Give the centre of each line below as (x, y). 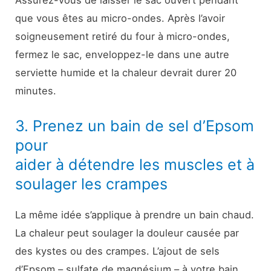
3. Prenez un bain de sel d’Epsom (135, 126)
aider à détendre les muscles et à (135, 164)
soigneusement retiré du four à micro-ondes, (123, 37)
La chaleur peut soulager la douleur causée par (127, 233)
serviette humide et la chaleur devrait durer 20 (126, 73)
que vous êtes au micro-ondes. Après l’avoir (120, 18)
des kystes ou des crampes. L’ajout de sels (118, 251)
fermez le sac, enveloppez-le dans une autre (122, 55)
